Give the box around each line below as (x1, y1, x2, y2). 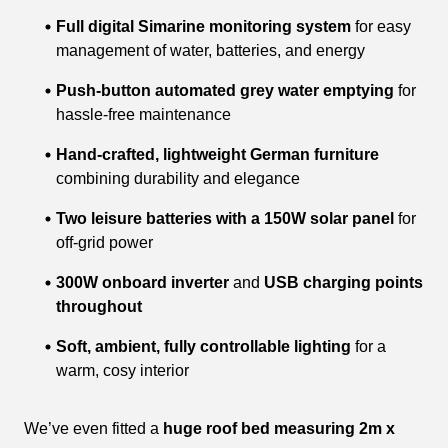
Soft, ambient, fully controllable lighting (56, 337, 351, 355)
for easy (351, 17, 411, 35)
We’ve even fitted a (24, 419, 163, 437)
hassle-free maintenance (56, 105, 231, 123)
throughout (56, 297, 142, 315)
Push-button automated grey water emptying (56, 81, 394, 99)
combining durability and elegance (56, 169, 300, 187)
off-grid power (56, 233, 153, 251)
